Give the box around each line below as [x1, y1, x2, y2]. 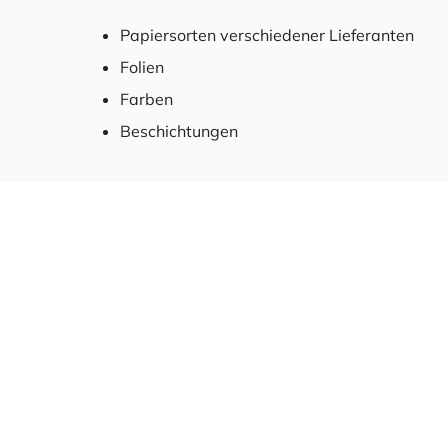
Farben [120, 88, 174, 109]
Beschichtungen [120, 120, 239, 141]
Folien [120, 56, 165, 77]
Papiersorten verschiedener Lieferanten [120, 24, 415, 45]
